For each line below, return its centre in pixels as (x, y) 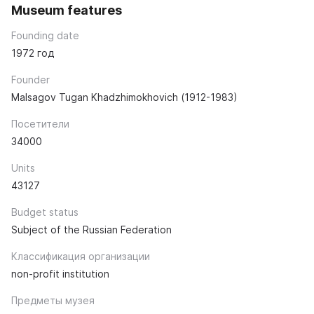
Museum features (67, 11)
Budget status (45, 212)
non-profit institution (60, 274)
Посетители (40, 124)
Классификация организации (81, 257)
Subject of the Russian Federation (91, 230)
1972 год (33, 53)
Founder (30, 80)
